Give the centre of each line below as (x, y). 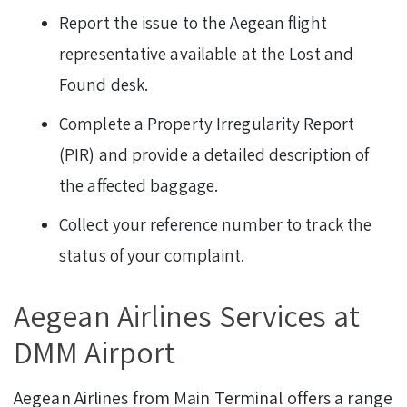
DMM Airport (95, 352)
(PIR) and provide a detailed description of (214, 154)
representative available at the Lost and (207, 53)
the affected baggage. (139, 185)
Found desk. (104, 84)
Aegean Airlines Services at (187, 315)
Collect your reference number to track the (216, 224)
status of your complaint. (152, 255)
